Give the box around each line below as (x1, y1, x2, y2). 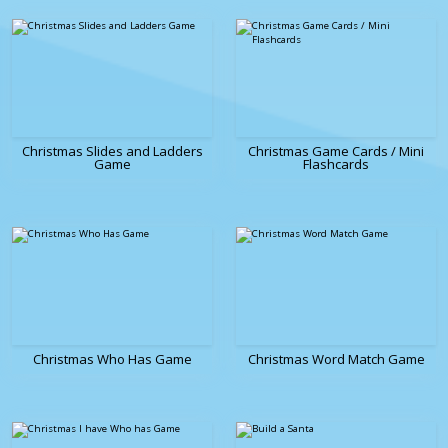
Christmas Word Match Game (247, 350, 425, 369)
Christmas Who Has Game (32, 350, 192, 369)
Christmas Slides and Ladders (21, 142, 203, 161)
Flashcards (303, 155, 369, 174)
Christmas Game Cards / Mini (248, 142, 424, 161)
